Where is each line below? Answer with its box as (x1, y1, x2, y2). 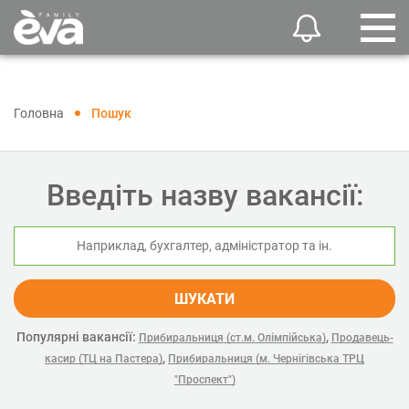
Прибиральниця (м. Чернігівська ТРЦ (168, 352, 364, 365)
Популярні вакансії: (16, 330, 136, 344)
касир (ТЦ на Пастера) (45, 352, 163, 365)
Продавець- (330, 331, 393, 344)
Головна (14, 106, 64, 121)
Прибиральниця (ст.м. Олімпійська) (138, 331, 326, 344)
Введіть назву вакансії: (46, 178, 363, 213)
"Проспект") (173, 373, 236, 386)
